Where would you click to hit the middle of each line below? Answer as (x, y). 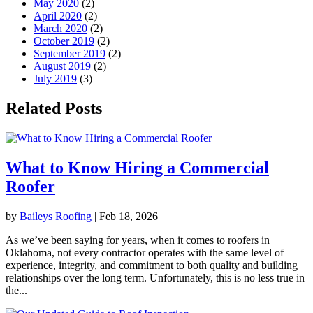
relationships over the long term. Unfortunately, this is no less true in (155, 277)
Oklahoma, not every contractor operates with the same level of (145, 252)
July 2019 (55, 78)
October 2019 (64, 41)
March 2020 (60, 28)
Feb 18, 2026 (129, 216)
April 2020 (58, 15)
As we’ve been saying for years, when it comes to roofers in (138, 240)
